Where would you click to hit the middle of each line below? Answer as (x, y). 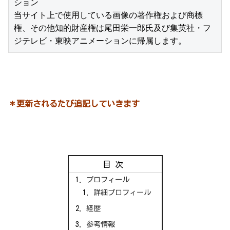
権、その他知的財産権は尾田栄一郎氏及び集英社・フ (112, 28)
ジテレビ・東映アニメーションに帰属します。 (100, 41)
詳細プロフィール (122, 192)
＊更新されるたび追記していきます (74, 104)
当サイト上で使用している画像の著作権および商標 (108, 15)
